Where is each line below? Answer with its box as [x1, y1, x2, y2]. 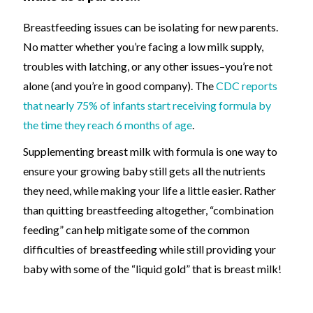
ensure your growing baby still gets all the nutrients [23, 164, 265, 177]
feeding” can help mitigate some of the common [23, 223, 249, 236]
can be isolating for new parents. [122, 20, 278, 34]
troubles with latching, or [23, 59, 142, 73]
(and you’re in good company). [49, 79, 193, 92]
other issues [161, 59, 219, 73]
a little [180, 184, 210, 197]
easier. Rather [210, 184, 276, 197]
